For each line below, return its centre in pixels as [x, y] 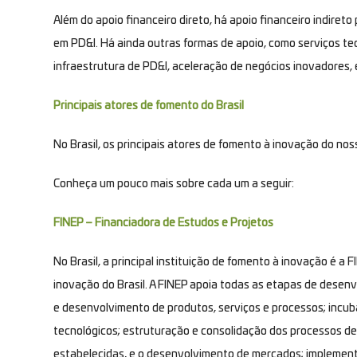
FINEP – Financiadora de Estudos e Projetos [163, 223]
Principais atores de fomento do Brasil [149, 106]
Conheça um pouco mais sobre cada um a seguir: [174, 184]
